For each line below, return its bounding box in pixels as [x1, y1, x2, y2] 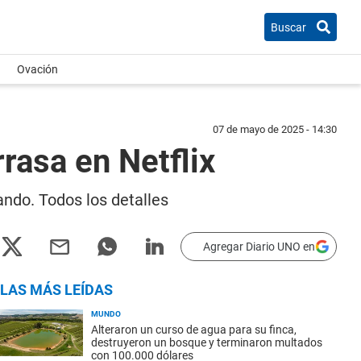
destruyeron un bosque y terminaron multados [91, 336, 322, 349]
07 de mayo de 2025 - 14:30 [213, 123, 337, 135]
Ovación [17, 63, 58, 76]
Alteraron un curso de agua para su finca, [91, 323, 297, 336]
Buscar [271, 20, 306, 34]
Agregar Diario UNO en [203, 240, 315, 253]
